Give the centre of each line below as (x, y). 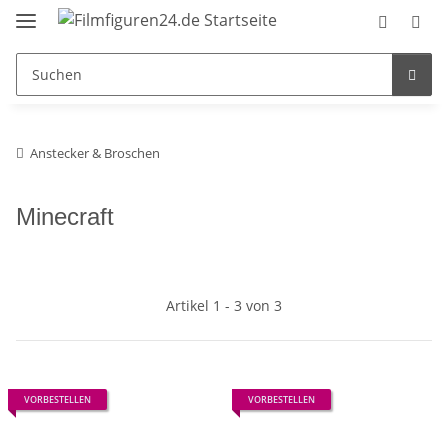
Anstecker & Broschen (95, 152)
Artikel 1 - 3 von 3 (224, 305)
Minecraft (65, 216)
